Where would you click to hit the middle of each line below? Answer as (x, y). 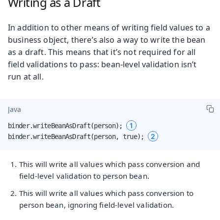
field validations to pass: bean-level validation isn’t (102, 64)
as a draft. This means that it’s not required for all (102, 52)
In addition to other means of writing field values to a (109, 27)
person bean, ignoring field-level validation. (96, 205)
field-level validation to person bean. (84, 176)
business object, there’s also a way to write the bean (107, 40)
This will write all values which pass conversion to (106, 193)
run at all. (26, 76)
